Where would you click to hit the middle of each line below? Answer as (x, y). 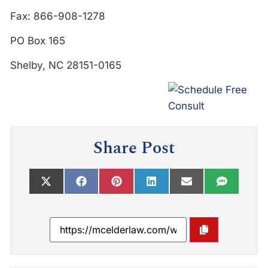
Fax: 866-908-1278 (58, 16)
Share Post (134, 148)
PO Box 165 (38, 41)
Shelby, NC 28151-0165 (66, 65)
